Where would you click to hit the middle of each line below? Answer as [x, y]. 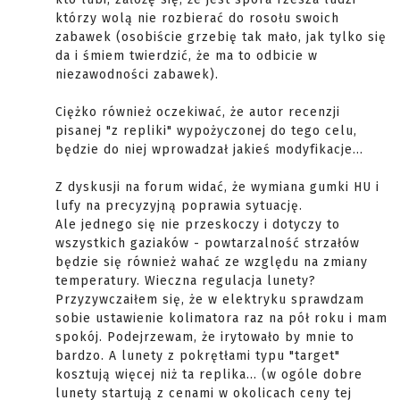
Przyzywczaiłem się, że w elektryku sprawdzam [210, 300]
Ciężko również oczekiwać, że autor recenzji [198, 112]
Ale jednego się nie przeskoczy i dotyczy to [198, 225]
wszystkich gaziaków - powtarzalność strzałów [208, 244]
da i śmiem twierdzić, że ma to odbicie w [187, 56]
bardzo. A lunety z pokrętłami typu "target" [198, 356]
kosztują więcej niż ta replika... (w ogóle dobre [209, 375]
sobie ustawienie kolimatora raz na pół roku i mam [221, 319]
